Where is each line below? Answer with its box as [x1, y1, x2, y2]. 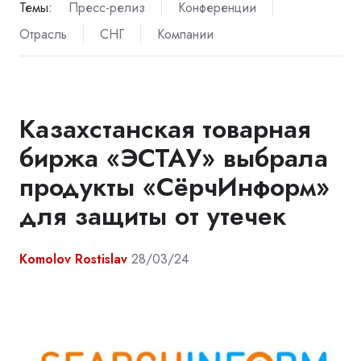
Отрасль [19, 25, 67, 44]
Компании [156, 25, 214, 44]
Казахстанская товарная [19, 110, 310, 148]
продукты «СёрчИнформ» [19, 168, 330, 206]
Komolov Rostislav [19, 250, 127, 269]
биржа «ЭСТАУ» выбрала [19, 139, 328, 177]
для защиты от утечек [19, 197, 286, 235]
